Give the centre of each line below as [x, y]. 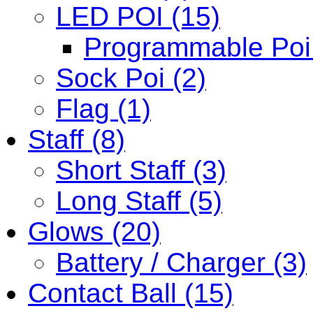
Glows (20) [94, 232]
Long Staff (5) [139, 201]
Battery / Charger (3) [181, 263]
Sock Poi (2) [131, 78]
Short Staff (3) [141, 170]
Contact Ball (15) [131, 293]
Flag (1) [103, 109]
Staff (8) [77, 140]
